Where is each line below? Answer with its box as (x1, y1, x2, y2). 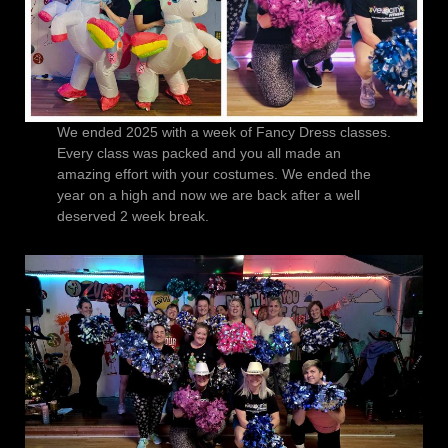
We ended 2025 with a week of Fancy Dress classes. (56, 124, 391, 141)
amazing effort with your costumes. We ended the (56, 166, 371, 183)
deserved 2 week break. (56, 208, 209, 225)
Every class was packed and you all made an (56, 145, 341, 162)
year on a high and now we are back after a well (56, 187, 360, 204)
